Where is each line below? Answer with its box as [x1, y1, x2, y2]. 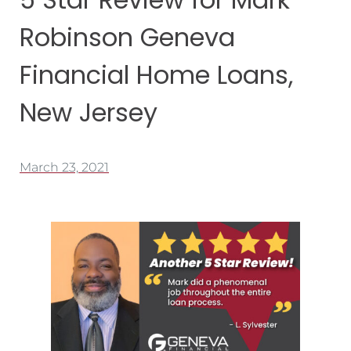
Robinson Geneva [20, 20, 235, 56]
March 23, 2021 [20, 160, 109, 175]
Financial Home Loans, [20, 57, 293, 93]
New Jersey [20, 95, 157, 131]
